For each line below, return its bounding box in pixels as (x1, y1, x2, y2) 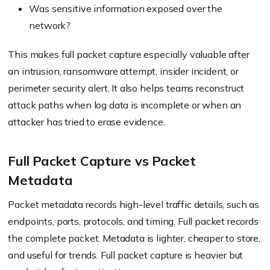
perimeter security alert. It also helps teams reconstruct (8, 82, 245, 94)
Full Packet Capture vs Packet (8, 152, 196, 169)
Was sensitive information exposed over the (29, 2, 222, 14)
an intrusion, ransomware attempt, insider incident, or (8, 65, 239, 77)
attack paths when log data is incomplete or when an (8, 99, 242, 111)
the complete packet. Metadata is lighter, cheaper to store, (8, 232, 260, 244)
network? (29, 19, 71, 31)
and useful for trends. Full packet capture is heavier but (8, 249, 243, 261)
